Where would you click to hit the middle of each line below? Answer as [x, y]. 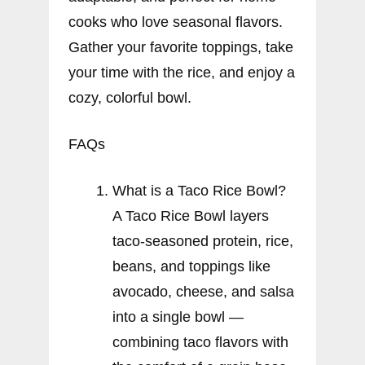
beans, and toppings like [191, 266]
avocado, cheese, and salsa [203, 291]
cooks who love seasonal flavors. [176, 22]
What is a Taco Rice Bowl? [199, 190]
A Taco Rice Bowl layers [191, 215]
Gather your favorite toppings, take [181, 47]
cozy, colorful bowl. [130, 97]
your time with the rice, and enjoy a [182, 72]
